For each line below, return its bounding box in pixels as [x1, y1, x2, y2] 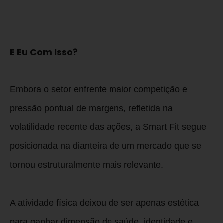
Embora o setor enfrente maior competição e [10, 84, 187, 95]
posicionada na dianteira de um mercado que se [10, 141, 201, 151]
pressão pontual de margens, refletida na [10, 103, 173, 113]
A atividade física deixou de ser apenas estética [10, 198, 199, 208]
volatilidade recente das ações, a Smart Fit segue [10, 122, 206, 132]
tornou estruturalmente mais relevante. [10, 160, 163, 170]
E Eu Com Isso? [10, 46, 78, 59]
